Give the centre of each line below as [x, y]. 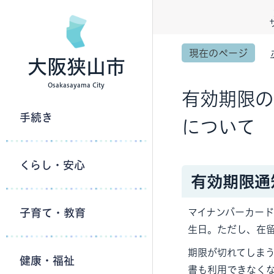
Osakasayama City [76, 85]
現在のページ [218, 53]
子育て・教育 [53, 213]
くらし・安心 [52, 165]
